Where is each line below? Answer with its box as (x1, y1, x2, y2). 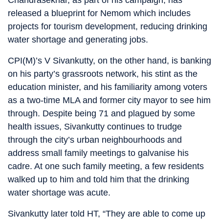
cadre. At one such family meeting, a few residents (8, 161, 204, 171)
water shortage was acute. (8, 188, 110, 197)
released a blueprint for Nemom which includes (8, 8, 191, 18)
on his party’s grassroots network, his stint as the (8, 69, 197, 79)
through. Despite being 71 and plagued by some (8, 109, 195, 118)
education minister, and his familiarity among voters (8, 82, 207, 92)
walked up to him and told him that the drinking (8, 175, 189, 184)
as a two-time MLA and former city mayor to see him (8, 95, 211, 105)
